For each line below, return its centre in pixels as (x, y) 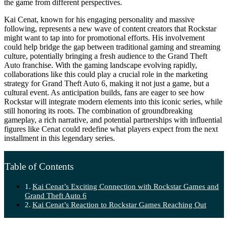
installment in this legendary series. (60, 138)
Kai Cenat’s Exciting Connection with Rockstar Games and (126, 186)
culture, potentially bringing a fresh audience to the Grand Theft (106, 56)
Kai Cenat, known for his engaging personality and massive (99, 19)
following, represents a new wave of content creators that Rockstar (110, 28)
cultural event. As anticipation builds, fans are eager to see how (104, 92)
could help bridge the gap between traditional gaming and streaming (112, 47)
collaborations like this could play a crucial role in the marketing (106, 74)
